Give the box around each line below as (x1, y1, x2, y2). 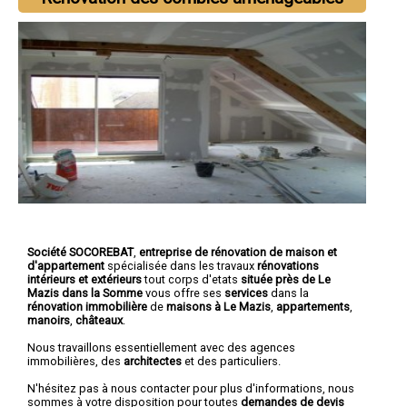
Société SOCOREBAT (27, 244, 134, 259)
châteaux (75, 313, 123, 327)
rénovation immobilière (27, 299, 147, 313)
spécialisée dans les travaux (104, 258, 257, 273)
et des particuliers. (182, 353, 281, 368)
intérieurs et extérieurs (27, 272, 142, 286)
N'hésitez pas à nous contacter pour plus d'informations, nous (27, 381, 354, 395)
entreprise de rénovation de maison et (139, 244, 337, 259)
